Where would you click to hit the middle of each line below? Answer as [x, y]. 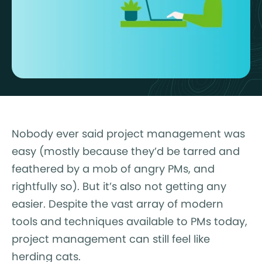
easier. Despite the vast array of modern [118, 204]
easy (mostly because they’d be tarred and [126, 151]
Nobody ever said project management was [128, 134]
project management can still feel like [111, 239]
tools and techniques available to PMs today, [130, 221]
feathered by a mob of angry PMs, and [113, 169]
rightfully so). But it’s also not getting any [119, 186]
